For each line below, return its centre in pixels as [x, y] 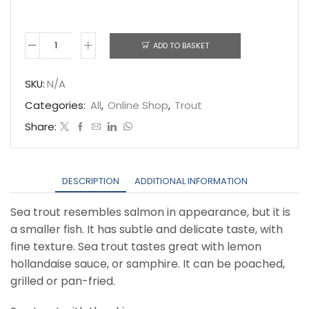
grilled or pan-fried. [63, 281]
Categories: [57, 106]
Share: [41, 127]
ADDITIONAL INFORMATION [191, 181]
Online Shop [138, 106]
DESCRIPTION [90, 181]
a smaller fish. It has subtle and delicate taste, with [147, 230]
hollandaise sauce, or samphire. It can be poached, [148, 264]
